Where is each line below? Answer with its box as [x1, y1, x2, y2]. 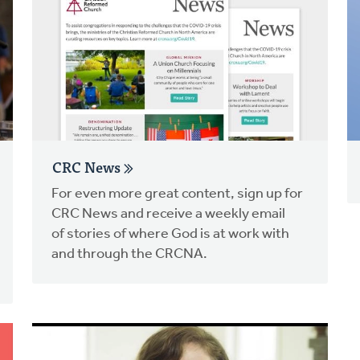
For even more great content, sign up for [51, 186, 303, 202]
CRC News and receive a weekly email [51, 206, 285, 222]
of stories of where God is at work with [51, 226, 289, 242]
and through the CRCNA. [51, 246, 207, 262]
